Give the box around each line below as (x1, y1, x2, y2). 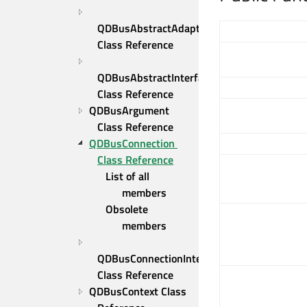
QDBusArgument (89, 102, 169, 119)
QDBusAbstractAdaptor (97, 20, 210, 36)
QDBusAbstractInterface (97, 69, 214, 86)
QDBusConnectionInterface (97, 250, 225, 267)
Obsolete (106, 201, 148, 217)
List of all (106, 168, 149, 184)
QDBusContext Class (89, 283, 186, 299)
